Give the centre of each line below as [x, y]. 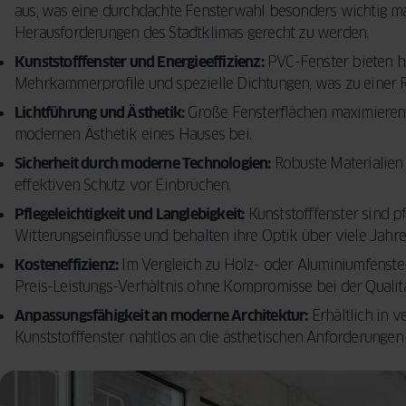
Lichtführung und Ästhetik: [100, 113]
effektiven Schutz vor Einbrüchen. [123, 185]
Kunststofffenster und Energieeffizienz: [139, 62]
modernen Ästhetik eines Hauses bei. [133, 135]
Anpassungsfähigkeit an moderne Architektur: [161, 316]
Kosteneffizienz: [67, 265]
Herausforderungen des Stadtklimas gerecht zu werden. [192, 33]
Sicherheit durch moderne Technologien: [143, 164]
